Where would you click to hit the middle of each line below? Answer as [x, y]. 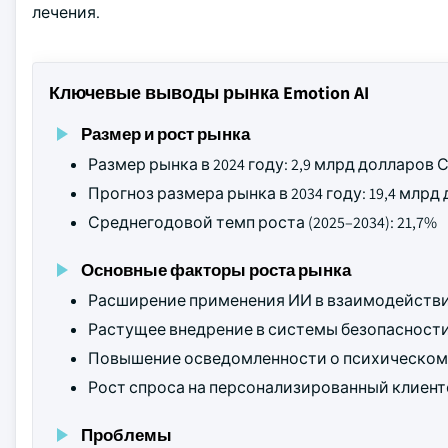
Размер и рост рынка [165, 133]
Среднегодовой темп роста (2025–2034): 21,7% [262, 222]
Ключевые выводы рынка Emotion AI [209, 92]
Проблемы [126, 434]
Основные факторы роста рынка [216, 269]
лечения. [66, 12]
